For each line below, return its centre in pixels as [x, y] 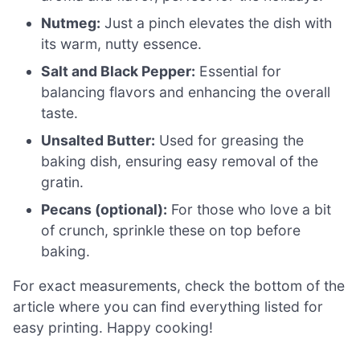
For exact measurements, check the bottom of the [179, 286]
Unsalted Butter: [98, 140]
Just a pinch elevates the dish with [217, 22]
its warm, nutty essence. [122, 43]
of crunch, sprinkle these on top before [171, 230]
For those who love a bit [250, 209]
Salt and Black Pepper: [119, 71]
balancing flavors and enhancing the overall [186, 92]
